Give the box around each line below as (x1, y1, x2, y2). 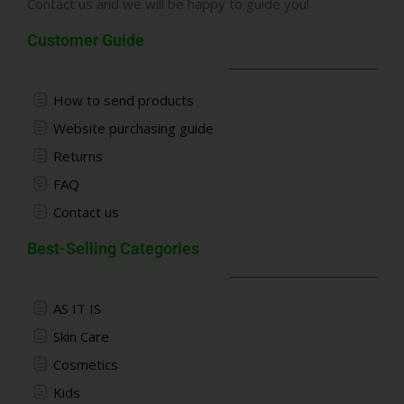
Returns (52, 146, 103, 165)
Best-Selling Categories (27, 238, 199, 258)
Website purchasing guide (52, 118, 214, 137)
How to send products (52, 90, 194, 109)
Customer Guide (27, 30, 144, 50)
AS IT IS (52, 298, 101, 317)
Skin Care (52, 326, 109, 345)
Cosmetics (52, 354, 118, 373)
